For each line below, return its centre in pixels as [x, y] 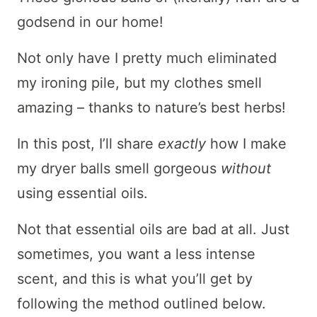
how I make [246, 144]
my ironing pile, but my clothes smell [139, 83]
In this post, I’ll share [87, 144]
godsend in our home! [90, 22]
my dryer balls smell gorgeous [119, 169]
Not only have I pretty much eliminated [147, 58]
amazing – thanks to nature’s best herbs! [151, 108]
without [246, 169]
